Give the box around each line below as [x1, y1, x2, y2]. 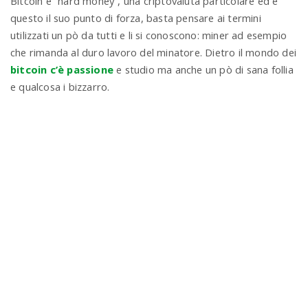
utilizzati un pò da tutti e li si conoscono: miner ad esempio [10, 27, 287, 42]
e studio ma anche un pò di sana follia [116, 62, 294, 76]
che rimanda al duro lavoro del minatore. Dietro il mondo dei [10, 45, 297, 59]
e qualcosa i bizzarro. [10, 79, 110, 93]
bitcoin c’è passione [10, 62, 117, 76]
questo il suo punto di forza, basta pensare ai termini [10, 10, 261, 25]
